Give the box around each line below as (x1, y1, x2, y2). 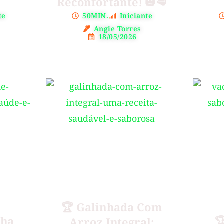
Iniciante (119, 11, 153, 21)
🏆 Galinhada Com (61, 199, 162, 215)
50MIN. (82, 11, 109, 21)
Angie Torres (93, 24, 141, 34)
